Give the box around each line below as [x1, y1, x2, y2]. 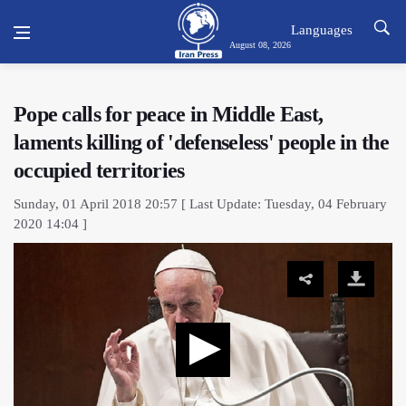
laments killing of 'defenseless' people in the [14, 130, 389, 154]
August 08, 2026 [229, 40, 291, 50]
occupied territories [14, 159, 185, 182]
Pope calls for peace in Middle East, [14, 102, 324, 126]
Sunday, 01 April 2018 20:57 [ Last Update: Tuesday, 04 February [14, 197, 387, 211]
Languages [291, 23, 353, 37]
